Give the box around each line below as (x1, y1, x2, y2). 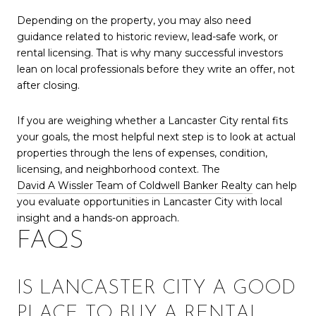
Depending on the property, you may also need (17, 14, 251, 28)
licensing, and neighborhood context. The (17, 163, 220, 176)
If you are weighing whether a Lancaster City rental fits (17, 114, 288, 128)
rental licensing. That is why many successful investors (17, 47, 283, 60)
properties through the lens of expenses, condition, (17, 147, 267, 160)
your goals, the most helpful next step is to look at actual (17, 130, 296, 144)
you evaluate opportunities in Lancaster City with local (17, 195, 282, 209)
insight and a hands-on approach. (17, 212, 179, 225)
